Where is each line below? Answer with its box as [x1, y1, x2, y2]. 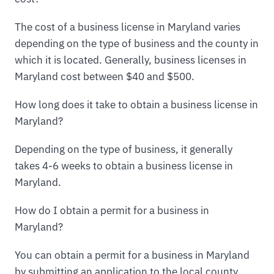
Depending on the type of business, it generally [15, 143, 232, 157]
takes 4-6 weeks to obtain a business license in [15, 159, 233, 173]
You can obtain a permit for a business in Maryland [15, 248, 250, 262]
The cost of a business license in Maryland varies [15, 20, 240, 34]
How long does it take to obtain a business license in [15, 98, 258, 112]
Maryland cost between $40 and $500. [15, 70, 194, 84]
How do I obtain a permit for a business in [15, 203, 209, 217]
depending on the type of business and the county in [15, 37, 259, 51]
